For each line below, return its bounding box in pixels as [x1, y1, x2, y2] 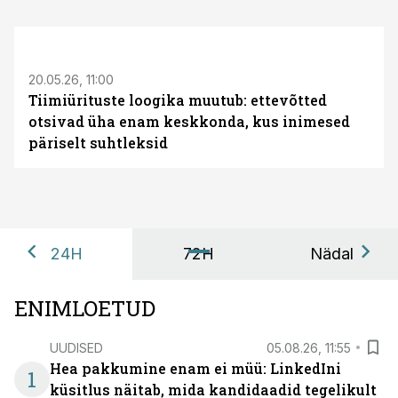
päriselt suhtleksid [28, 133, 168, 152]
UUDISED [50, 339, 103, 355]
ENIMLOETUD [14, 294, 155, 322]
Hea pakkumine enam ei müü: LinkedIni [50, 359, 341, 378]
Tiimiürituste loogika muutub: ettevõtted [28, 91, 327, 109]
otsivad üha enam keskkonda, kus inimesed [28, 112, 350, 131]
